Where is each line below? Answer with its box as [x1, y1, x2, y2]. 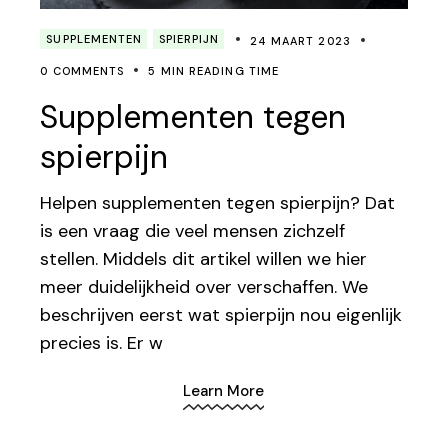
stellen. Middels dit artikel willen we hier [40, 247, 368, 272]
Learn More [183, 380, 265, 401]
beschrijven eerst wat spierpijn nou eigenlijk [40, 303, 403, 328]
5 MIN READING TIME [148, 64, 280, 79]
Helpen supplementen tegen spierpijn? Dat [40, 191, 396, 216]
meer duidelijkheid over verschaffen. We [40, 275, 369, 300]
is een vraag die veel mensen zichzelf [40, 219, 346, 244]
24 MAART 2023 [249, 34, 351, 49]
